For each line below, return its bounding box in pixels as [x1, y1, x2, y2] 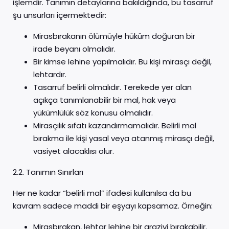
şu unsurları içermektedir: [13, 10, 106, 20]
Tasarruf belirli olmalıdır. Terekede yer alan [33, 82, 192, 93]
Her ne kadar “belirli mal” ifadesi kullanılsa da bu [13, 188, 191, 198]
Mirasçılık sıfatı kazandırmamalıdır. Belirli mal [33, 120, 196, 131]
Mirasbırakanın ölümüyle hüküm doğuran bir [33, 31, 195, 41]
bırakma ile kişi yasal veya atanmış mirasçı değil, [33, 133, 214, 144]
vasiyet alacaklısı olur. [33, 146, 114, 156]
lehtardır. [33, 69, 66, 80]
